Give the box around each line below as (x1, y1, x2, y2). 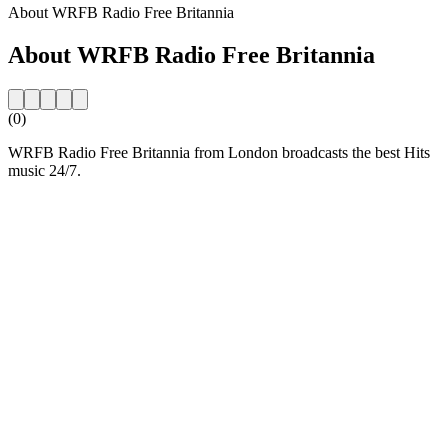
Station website (8, 195, 104, 213)
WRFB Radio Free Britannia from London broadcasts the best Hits (8, 143, 430, 161)
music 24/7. (8, 161, 81, 179)
